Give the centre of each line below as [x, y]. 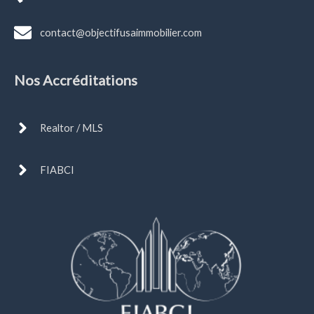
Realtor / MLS [71, 128]
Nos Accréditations [76, 80]
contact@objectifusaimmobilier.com [121, 32]
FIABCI [57, 170]
